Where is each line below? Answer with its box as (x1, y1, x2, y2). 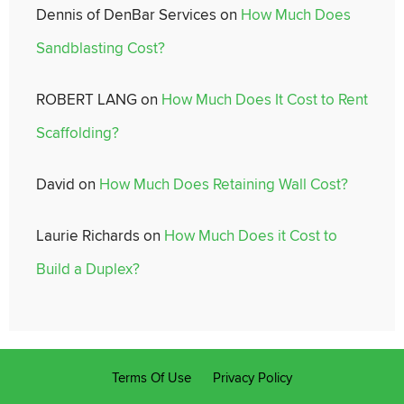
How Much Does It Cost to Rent (161, 87, 368, 110)
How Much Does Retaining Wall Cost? (99, 172, 348, 195)
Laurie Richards (36, 224, 140, 246)
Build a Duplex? (36, 257, 140, 280)
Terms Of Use (112, 367, 191, 387)
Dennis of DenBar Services (36, 3, 216, 25)
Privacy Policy (213, 367, 292, 387)
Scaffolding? (36, 121, 119, 143)
